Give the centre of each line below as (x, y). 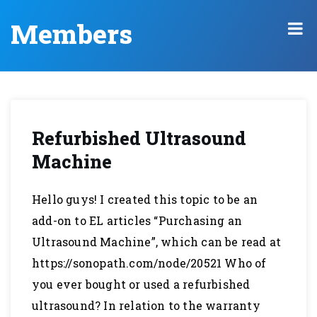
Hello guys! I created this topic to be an (145, 199)
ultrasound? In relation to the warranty (146, 305)
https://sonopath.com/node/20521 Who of (149, 263)
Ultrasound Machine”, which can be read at (157, 242)
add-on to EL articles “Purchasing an (137, 220)
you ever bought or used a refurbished (141, 284)
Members (71, 34)
